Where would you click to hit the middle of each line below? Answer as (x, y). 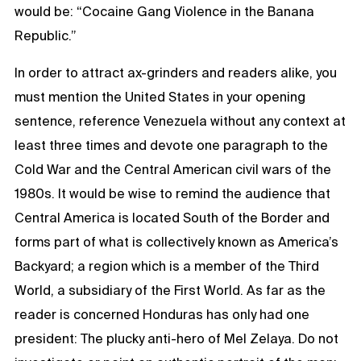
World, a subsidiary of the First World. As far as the (170, 290)
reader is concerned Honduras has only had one (162, 314)
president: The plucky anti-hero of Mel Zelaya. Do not (176, 338)
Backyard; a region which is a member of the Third (167, 266)
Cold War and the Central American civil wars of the (173, 169)
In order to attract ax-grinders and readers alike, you (176, 72)
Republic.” (46, 35)
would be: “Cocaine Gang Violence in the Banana (164, 11)
